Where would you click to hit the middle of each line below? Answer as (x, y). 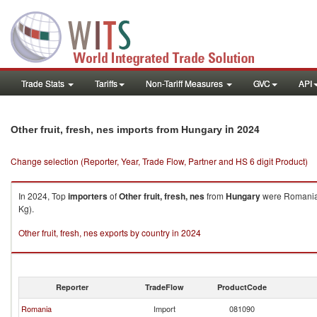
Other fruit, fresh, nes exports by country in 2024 (110, 232)
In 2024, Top (43, 196)
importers (88, 196)
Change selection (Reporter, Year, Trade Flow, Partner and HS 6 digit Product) (159, 161)
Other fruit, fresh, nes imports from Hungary (116, 129)
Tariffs (106, 83)
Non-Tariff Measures (185, 83)
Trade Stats (44, 83)
